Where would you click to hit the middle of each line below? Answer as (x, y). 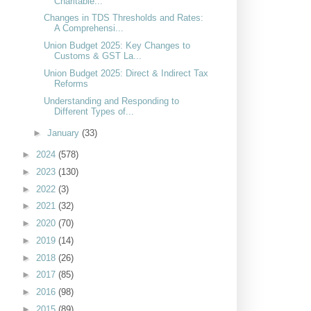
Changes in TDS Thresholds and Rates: (124, 18)
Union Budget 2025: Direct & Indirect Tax (126, 73)
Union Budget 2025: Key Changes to (117, 46)
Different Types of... (94, 111)
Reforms (72, 83)
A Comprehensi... (89, 28)
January (64, 133)
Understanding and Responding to (112, 101)
